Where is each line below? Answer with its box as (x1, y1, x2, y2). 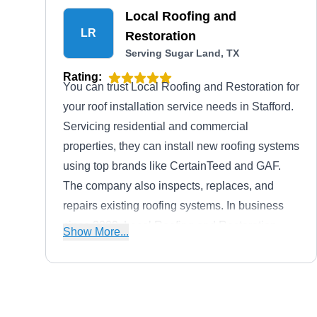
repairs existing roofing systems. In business (63, 200, 284, 212)
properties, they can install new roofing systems (63, 140, 299, 152)
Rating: (63, 71, 102, 83)
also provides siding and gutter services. (63, 239, 264, 251)
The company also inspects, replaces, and (63, 180, 274, 192)
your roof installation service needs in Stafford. (63, 100, 294, 113)
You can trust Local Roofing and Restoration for (63, 81, 299, 93)
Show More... (63, 226, 129, 238)
